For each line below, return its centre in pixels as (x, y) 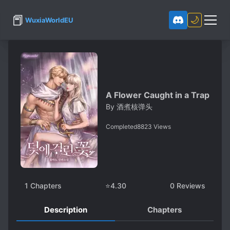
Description (66, 210)
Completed (121, 127)
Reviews (190, 186)
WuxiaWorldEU (49, 20)
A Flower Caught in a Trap (158, 95)
